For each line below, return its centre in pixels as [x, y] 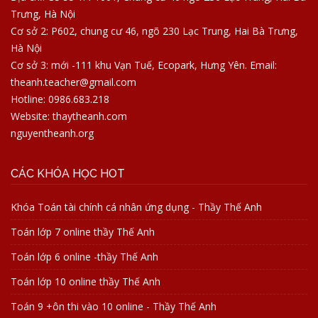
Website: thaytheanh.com [69, 116]
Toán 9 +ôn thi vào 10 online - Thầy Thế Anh [114, 306]
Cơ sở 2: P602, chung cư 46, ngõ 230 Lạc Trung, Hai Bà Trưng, [154, 31]
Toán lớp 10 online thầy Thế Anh [86, 281]
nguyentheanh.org [52, 133]
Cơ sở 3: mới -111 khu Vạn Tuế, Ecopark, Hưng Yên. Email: [144, 65]
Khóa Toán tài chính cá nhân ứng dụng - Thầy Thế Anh [136, 207]
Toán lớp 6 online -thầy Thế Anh [84, 256]
